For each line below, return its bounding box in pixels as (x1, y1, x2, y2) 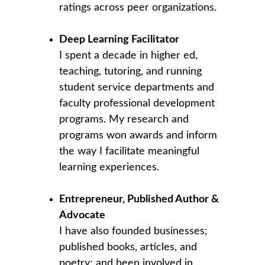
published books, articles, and (59, 242, 200, 253)
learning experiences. (59, 162, 159, 173)
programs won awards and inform (59, 130, 220, 141)
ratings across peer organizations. (59, 2, 216, 13)
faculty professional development (59, 98, 218, 109)
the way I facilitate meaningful (59, 146, 202, 157)
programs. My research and (59, 114, 192, 125)
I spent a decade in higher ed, (59, 50, 201, 61)
